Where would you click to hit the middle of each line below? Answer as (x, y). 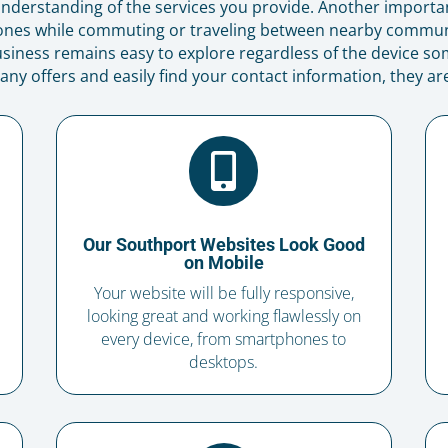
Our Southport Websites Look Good (223, 245)
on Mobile (223, 263)
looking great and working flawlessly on (223, 316)
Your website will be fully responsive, (223, 293)
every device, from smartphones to (224, 339)
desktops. (224, 362)
